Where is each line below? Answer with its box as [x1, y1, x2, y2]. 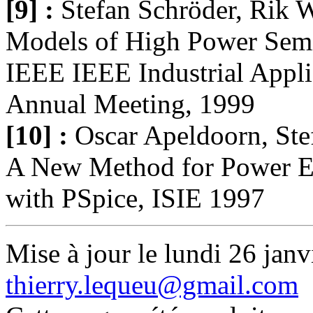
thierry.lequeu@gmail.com [6, 270, 298, 300]
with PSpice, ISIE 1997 [6, 183, 265, 213]
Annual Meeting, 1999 [6, 89, 255, 119]
